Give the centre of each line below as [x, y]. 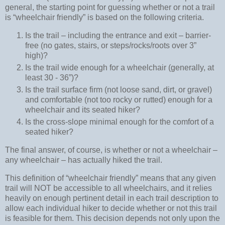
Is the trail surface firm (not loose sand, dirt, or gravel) [119, 90]
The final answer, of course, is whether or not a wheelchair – [111, 150]
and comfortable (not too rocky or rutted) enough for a [119, 100]
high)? [36, 56]
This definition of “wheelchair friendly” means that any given [110, 178]
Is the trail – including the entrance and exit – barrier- [118, 36]
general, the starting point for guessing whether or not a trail [110, 8]
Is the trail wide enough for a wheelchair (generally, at [120, 68]
